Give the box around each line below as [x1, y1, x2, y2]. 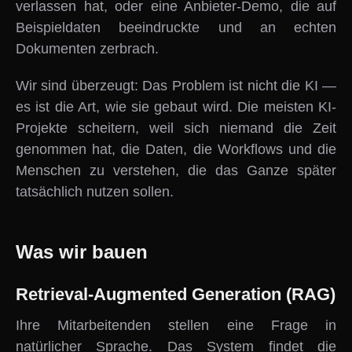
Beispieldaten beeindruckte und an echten [16, 20, 336, 35]
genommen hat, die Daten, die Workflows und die [16, 141, 336, 157]
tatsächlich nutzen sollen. [16, 184, 174, 200]
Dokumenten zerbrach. [16, 41, 159, 57]
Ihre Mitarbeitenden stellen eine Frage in [16, 317, 336, 333]
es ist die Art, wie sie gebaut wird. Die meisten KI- [16, 99, 336, 115]
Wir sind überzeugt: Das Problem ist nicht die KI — [16, 78, 336, 93]
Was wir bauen [16, 241, 148, 262]
